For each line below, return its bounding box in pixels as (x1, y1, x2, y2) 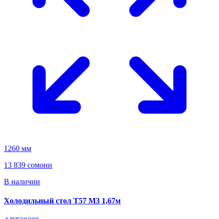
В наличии (4, 177, 40, 186)
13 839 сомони (4, 161, 52, 170)
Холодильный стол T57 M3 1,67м (4, 197, 121, 205)
